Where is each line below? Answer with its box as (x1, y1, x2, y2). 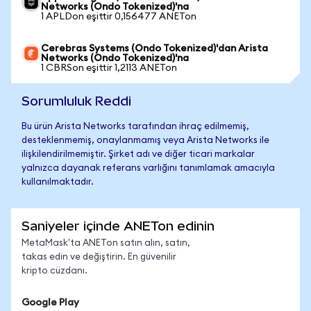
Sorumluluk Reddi (22, 94, 131, 108)
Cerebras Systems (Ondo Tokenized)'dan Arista (41, 44, 268, 53)
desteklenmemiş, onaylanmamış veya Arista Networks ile (22, 136, 269, 145)
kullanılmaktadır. (22, 178, 94, 187)
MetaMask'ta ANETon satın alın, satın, (22, 239, 190, 248)
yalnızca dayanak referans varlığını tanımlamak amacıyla (22, 164, 275, 173)
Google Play (22, 298, 79, 308)
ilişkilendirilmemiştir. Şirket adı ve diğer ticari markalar (22, 150, 255, 159)
